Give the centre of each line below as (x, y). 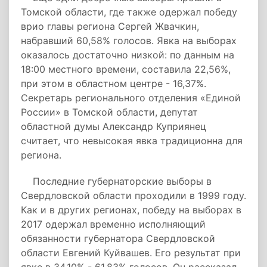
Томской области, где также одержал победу (129, 12)
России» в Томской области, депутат (109, 112)
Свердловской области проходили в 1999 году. (133, 195)
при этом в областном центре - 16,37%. (114, 83)
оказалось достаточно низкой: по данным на (128, 55)
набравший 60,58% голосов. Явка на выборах (129, 41)
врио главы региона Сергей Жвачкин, (110, 26)
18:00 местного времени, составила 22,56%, (126, 69)
